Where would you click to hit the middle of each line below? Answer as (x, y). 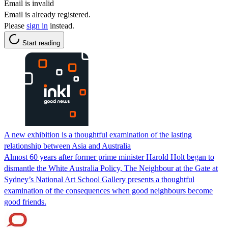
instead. (61, 25)
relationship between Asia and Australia (67, 146)
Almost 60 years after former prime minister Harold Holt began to (109, 157)
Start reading (41, 43)
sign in (37, 25)
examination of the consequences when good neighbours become (108, 190)
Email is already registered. (47, 14)
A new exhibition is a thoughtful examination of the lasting (98, 134)
